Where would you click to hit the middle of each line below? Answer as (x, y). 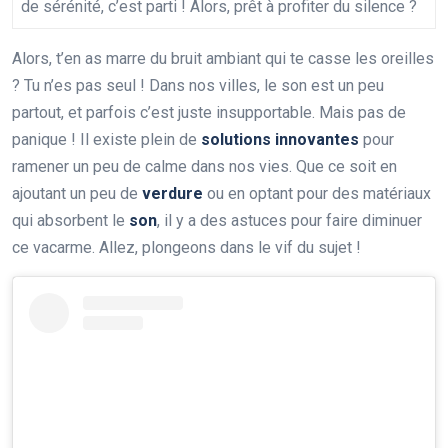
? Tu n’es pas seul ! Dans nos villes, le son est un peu (198, 85)
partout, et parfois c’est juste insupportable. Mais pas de (209, 112)
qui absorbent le (70, 220)
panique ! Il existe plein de (106, 139)
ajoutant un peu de (77, 193)
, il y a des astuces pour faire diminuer (289, 220)
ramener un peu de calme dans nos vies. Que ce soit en (204, 166)
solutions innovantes (280, 139)
